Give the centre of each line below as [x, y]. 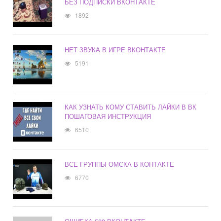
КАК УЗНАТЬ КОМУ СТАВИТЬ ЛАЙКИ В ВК [131, 107]
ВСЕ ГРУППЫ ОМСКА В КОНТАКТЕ [120, 164]
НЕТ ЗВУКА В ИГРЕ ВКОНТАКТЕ [115, 50]
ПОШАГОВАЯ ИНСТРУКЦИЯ [108, 116]
